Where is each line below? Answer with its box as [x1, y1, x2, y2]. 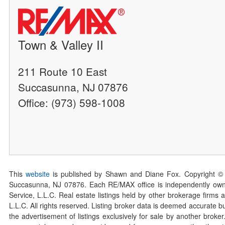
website [25, 169, 50, 179]
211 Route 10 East [18, 63, 107, 79]
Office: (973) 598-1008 [18, 94, 126, 110]
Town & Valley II [18, 35, 104, 53]
